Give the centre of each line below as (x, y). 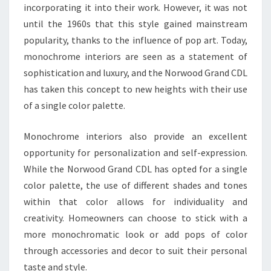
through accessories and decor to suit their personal (135, 251)
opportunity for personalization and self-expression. (135, 153)
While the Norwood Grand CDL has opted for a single (135, 169)
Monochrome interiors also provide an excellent (135, 136)
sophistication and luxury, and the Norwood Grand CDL (135, 73)
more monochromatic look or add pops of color (135, 234)
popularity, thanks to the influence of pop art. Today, (135, 40)
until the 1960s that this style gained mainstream (135, 24)
